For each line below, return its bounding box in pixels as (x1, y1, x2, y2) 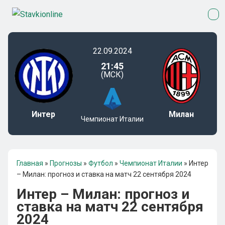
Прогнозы (50, 159, 82, 167)
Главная (17, 159, 43, 167)
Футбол (88, 159, 113, 167)
